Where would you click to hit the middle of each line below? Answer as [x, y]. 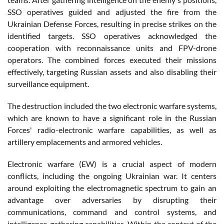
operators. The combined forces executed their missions [112, 59]
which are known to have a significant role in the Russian [112, 117]
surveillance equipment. [48, 83]
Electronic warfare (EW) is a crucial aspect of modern [112, 163]
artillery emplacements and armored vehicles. [85, 141]
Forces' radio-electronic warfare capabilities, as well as [112, 129]
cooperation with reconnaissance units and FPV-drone [112, 47]
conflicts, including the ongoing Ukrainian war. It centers [112, 175]
